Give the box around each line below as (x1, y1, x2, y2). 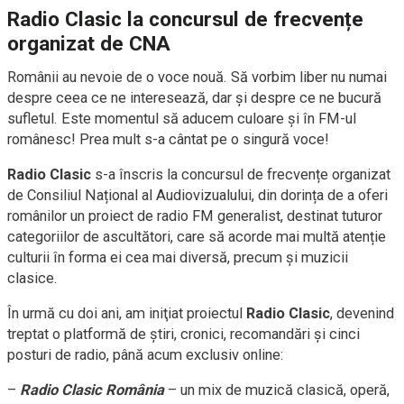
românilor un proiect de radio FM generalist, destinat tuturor (7, 207, 382, 225)
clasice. (7, 269, 58, 287)
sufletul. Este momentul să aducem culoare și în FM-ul (7, 109, 356, 127)
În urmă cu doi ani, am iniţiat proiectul (7, 304, 246, 322)
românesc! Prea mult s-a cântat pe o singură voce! (7, 130, 329, 148)
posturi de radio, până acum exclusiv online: (7, 345, 283, 363)
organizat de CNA (7, 31, 170, 56)
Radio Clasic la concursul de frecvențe (7, 6, 363, 32)
